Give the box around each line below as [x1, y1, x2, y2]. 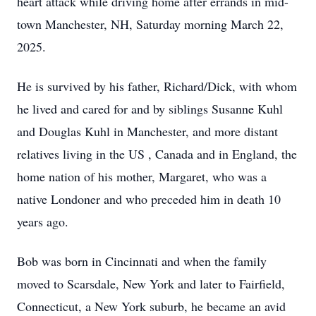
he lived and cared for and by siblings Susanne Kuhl [17, 100, 283, 117]
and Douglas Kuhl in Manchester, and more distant [17, 123, 278, 140]
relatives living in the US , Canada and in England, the [17, 145, 297, 162]
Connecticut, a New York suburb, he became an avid [17, 298, 286, 315]
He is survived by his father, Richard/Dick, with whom [17, 78, 297, 95]
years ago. [17, 213, 68, 230]
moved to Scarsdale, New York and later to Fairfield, [17, 275, 285, 292]
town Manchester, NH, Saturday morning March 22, [17, 16, 284, 32]
